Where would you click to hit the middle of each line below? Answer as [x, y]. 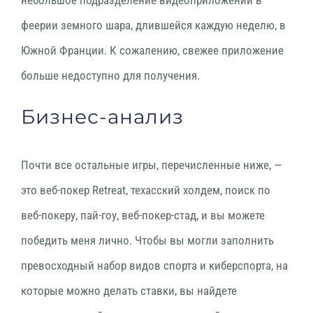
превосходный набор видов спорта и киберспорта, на [154, 265]
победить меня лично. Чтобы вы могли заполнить [147, 240]
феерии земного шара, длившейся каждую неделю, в [153, 25]
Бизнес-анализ [102, 116]
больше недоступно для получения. [110, 75]
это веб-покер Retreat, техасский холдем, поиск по [146, 190]
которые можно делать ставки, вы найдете [129, 290]
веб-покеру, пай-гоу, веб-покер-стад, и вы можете [143, 215]
